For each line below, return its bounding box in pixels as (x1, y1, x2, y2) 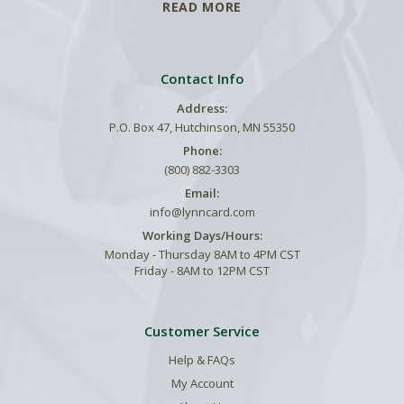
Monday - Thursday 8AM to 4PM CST (104, 246, 300, 263)
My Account (170, 375, 234, 392)
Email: (185, 185, 219, 202)
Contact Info (160, 69, 244, 87)
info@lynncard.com (149, 204, 255, 221)
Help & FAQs (169, 352, 235, 369)
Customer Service (144, 322, 260, 341)
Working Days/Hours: (142, 227, 262, 244)
